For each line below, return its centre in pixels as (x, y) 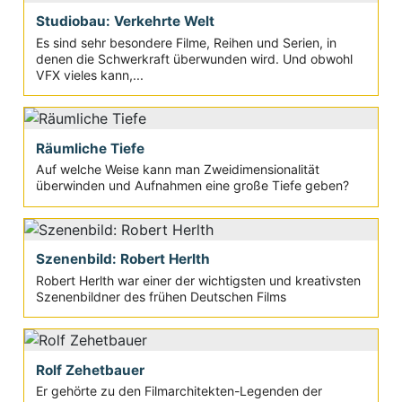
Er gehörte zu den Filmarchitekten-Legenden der (179, 391)
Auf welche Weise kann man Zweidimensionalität (177, 170)
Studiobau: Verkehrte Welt (125, 22)
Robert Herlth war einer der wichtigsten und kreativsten (198, 280)
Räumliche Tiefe (90, 148)
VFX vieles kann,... (89, 74)
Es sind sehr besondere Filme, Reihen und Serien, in (186, 42)
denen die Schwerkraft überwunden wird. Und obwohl (194, 58)
